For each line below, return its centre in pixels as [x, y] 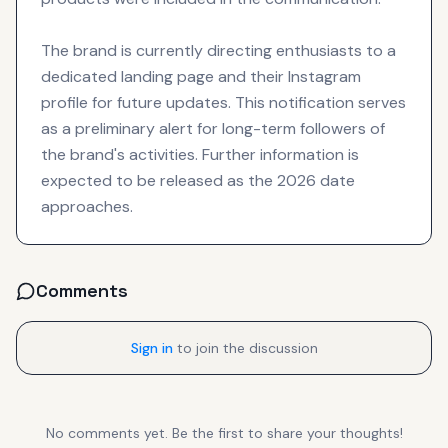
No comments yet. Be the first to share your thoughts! [224, 432]
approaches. [87, 206]
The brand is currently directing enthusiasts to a [218, 50]
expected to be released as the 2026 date [198, 180]
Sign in [151, 347]
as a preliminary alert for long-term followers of [213, 128]
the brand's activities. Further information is [200, 154]
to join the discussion [247, 347]
